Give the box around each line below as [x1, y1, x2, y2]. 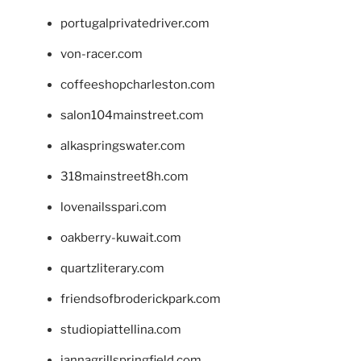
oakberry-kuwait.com [60, 230, 181, 245]
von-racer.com [60, 46, 143, 61]
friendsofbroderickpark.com [60, 291, 221, 306]
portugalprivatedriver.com [60, 15, 210, 31]
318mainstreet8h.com [60, 168, 189, 184]
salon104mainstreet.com [60, 107, 204, 122]
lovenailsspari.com [60, 199, 167, 214]
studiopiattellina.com [60, 322, 181, 337]
